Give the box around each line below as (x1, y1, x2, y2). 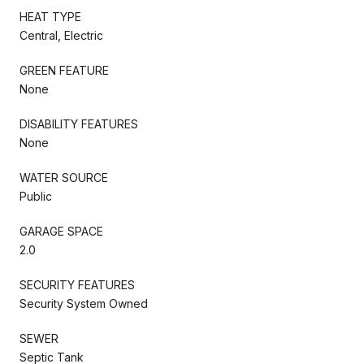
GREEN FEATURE (19, 63, 109, 77)
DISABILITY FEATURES (19, 116, 138, 131)
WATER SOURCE (19, 170, 108, 184)
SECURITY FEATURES (19, 277, 135, 292)
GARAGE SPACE (19, 223, 103, 238)
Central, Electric (19, 28, 103, 42)
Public (19, 188, 52, 203)
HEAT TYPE (19, 9, 81, 24)
